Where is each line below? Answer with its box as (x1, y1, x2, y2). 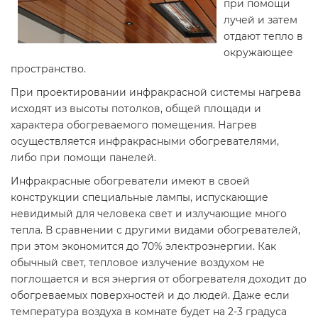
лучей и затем (224, 13, 297, 26)
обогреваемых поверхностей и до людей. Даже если (11, 289, 290, 302)
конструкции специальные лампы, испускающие (11, 191, 268, 204)
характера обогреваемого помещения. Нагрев (11, 119, 257, 131)
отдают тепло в (224, 30, 303, 43)
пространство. (11, 62, 86, 75)
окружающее (224, 46, 293, 59)
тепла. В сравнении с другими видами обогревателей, (11, 224, 300, 236)
